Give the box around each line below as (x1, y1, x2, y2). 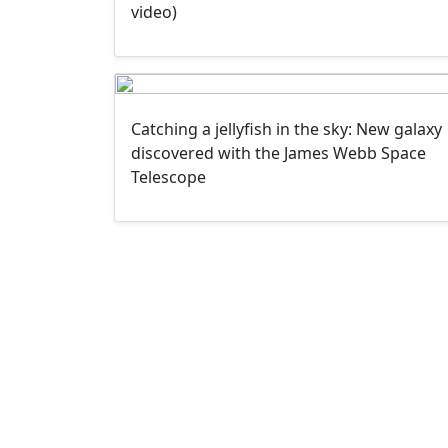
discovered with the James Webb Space (131, 141, 426, 164)
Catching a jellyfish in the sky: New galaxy (131, 117, 442, 140)
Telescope (131, 165, 206, 188)
